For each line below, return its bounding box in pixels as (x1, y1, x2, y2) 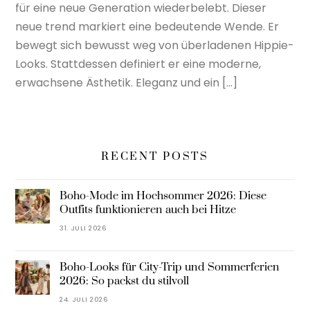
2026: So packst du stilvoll (60, 274, 189, 289)
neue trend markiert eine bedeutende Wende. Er (15, 19, 280, 35)
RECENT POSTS (101, 149, 209, 164)
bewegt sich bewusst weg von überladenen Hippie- (15, 37, 295, 54)
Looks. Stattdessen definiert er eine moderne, (15, 56, 262, 73)
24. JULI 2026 (60, 295, 109, 304)
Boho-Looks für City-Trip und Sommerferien (60, 260, 280, 275)
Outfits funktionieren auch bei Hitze (60, 203, 236, 217)
